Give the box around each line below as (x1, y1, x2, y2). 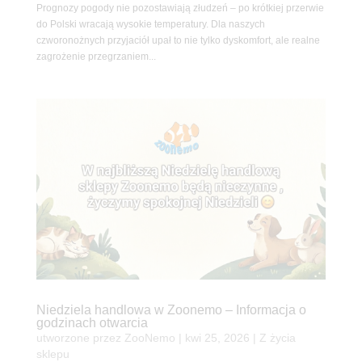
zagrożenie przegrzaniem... (36, 50, 156, 62)
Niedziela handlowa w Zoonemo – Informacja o (36, 302, 306, 317)
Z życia (259, 330, 296, 344)
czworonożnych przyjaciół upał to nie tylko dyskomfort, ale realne (36, 34, 320, 46)
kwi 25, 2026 (184, 330, 250, 344)
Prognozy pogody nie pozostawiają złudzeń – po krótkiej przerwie (36, 2, 324, 14)
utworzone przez (36, 330, 124, 344)
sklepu (36, 347, 69, 360)
